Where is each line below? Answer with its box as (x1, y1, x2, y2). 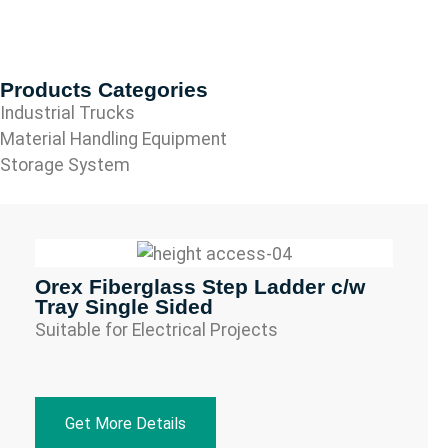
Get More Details (65, 413, 186, 433)
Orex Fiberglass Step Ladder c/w (35, 274, 365, 298)
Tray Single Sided (35, 294, 213, 318)
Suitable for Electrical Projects (35, 319, 278, 340)
